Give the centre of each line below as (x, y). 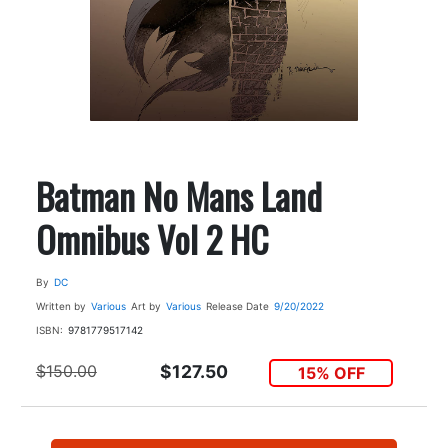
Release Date (237, 305)
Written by (60, 305)
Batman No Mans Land (178, 195)
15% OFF (331, 372)
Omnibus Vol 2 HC (152, 238)
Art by (145, 305)
